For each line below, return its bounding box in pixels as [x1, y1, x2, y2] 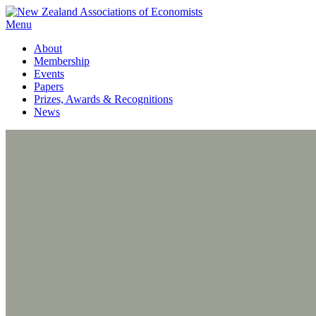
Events [34, 68, 64, 80]
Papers [34, 80, 63, 92]
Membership [34, 55, 90, 67]
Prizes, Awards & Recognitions [34, 93, 173, 105]
